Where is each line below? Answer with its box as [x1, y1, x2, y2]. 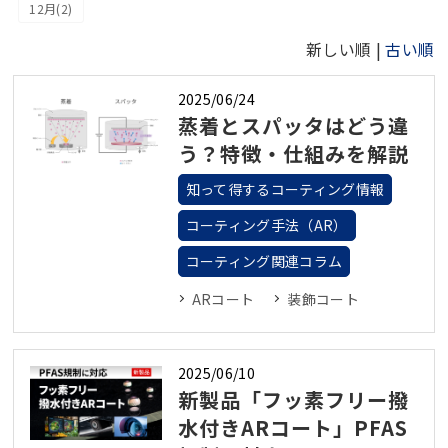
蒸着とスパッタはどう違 [177, 110, 409, 140]
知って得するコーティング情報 [185, 178, 385, 199]
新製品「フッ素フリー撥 [177, 384, 409, 414]
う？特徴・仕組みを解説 [177, 138, 409, 168]
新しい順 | [306, 36, 386, 61]
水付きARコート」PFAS [177, 412, 408, 442]
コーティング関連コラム [185, 250, 343, 271]
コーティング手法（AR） [185, 214, 348, 235]
